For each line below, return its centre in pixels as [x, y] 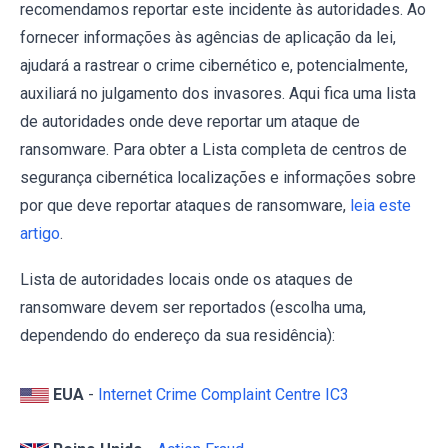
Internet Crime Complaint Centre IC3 [223, 394]
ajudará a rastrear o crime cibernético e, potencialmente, [214, 65]
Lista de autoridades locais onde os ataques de [186, 279]
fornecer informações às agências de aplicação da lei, [208, 37]
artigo [40, 233]
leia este [380, 205]
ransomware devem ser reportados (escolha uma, [193, 307]
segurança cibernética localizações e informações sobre [218, 177]
